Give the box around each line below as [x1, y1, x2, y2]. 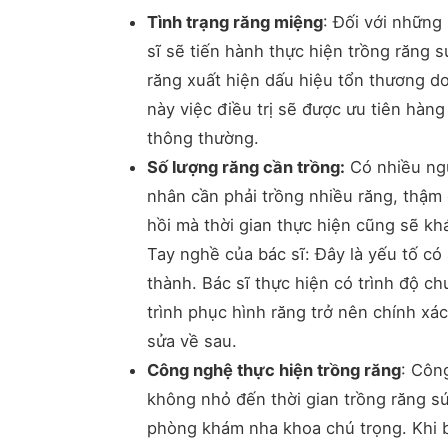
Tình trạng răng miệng [147, 12, 323, 32]
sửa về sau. [147, 331, 237, 351]
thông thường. [147, 128, 259, 148]
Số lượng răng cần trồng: [147, 157, 345, 177]
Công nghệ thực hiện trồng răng [147, 360, 401, 380]
